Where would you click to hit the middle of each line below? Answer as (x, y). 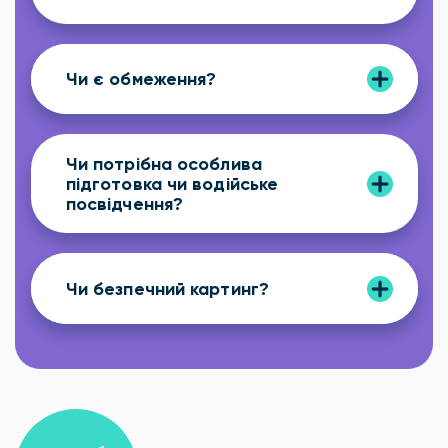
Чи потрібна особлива (163, 163)
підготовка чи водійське (172, 183)
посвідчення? (124, 203)
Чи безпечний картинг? (167, 288)
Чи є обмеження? (141, 79)
